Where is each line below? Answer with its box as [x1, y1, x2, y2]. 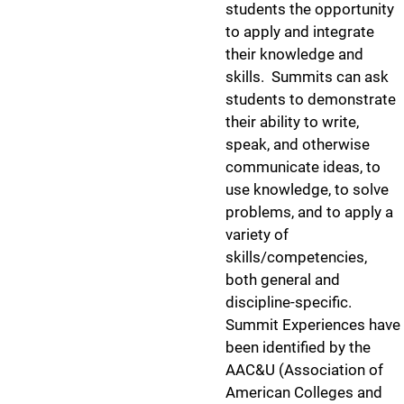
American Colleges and [225, 383, 382, 401]
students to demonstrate [225, 90, 396, 108]
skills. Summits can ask [225, 68, 389, 86]
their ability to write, [225, 113, 359, 131]
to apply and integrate [225, 23, 374, 41]
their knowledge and [225, 45, 363, 63]
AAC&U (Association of [225, 361, 383, 379]
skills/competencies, [225, 248, 367, 266]
